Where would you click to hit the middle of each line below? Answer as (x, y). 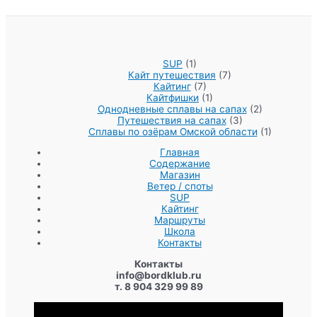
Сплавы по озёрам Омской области (173, 131)
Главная (180, 152)
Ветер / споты (180, 186)
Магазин (180, 175)
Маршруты (180, 220)
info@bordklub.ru (158, 275)
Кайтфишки (173, 97)
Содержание (180, 164)
